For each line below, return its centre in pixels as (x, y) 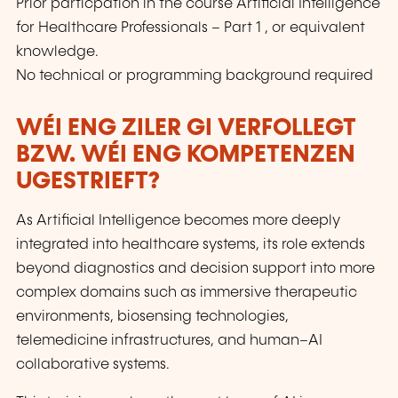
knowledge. (57, 52)
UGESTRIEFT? (88, 181)
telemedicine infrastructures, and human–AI (169, 340)
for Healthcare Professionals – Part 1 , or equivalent (191, 28)
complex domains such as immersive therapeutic (187, 292)
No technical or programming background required (195, 76)
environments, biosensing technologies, (152, 316)
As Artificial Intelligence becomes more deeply (178, 220)
